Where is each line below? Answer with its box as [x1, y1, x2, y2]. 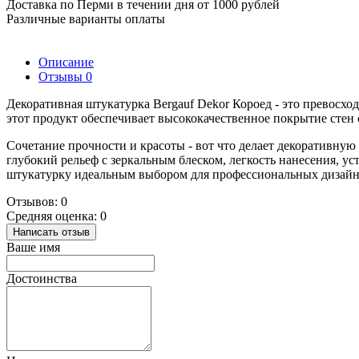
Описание [38, 54, 94, 69]
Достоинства [6, 271, 77, 285]
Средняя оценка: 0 [6, 208, 107, 223]
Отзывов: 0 [6, 194, 67, 208]
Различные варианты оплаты [6, 11, 165, 26]
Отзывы [38, 69, 86, 83]
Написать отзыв [13, 225, 90, 238]
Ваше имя [6, 240, 60, 254]
